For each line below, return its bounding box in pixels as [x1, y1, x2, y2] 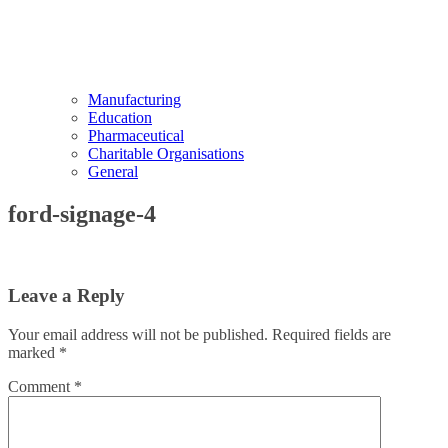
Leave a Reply [8, 284, 125, 306]
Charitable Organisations [88, 145, 244, 163]
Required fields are [272, 325, 391, 343]
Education [88, 109, 152, 127]
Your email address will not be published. [8, 325, 268, 343]
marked [8, 343, 59, 361]
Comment [8, 377, 74, 395]
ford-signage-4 [8, 201, 156, 228]
